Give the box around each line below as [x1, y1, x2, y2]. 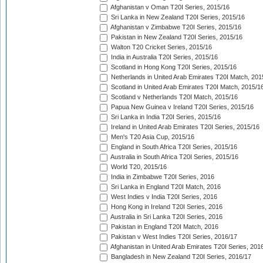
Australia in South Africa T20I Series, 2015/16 [109, 153, 238, 161]
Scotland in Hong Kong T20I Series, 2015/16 [109, 63, 237, 71]
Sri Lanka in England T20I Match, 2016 [109, 183, 221, 191]
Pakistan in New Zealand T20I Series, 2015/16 [109, 33, 242, 41]
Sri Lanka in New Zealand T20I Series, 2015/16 [109, 14, 245, 21]
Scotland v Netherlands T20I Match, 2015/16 [109, 93, 238, 101]
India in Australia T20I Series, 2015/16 [109, 53, 218, 61]
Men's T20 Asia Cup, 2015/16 [109, 133, 194, 141]
